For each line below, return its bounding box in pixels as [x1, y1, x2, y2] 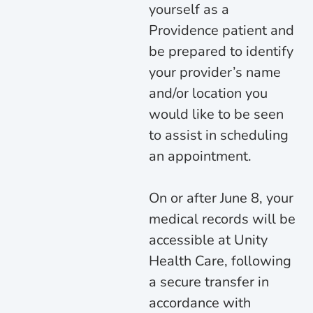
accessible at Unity [148, 230, 268, 249]
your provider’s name [148, 62, 281, 82]
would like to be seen [148, 104, 284, 124]
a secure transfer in [148, 272, 269, 291]
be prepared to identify [148, 41, 293, 61]
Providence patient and [148, 20, 294, 40]
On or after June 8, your [148, 188, 293, 208]
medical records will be [148, 209, 296, 228]
